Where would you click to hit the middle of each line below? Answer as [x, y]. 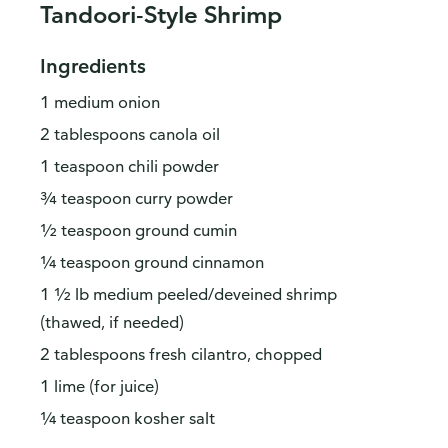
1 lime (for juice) [99, 386]
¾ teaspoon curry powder [136, 198]
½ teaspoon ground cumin [138, 230]
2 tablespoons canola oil [130, 134]
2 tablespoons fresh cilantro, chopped [181, 354]
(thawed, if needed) [112, 322]
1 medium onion [100, 102]
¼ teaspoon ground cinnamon [152, 262]
